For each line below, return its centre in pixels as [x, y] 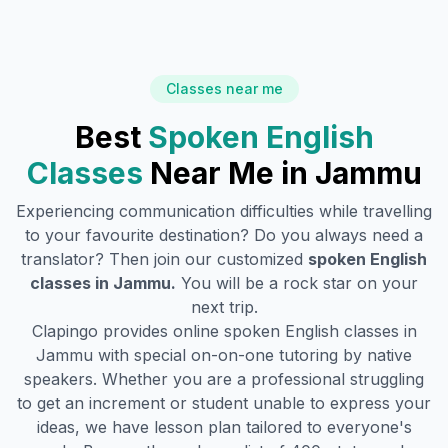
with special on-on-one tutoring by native [252, 355]
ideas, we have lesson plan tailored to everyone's [224, 427]
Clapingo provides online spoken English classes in [224, 331]
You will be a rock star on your [299, 283]
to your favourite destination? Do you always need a [224, 235]
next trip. [224, 307]
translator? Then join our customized [164, 259]
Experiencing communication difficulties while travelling [224, 211]
